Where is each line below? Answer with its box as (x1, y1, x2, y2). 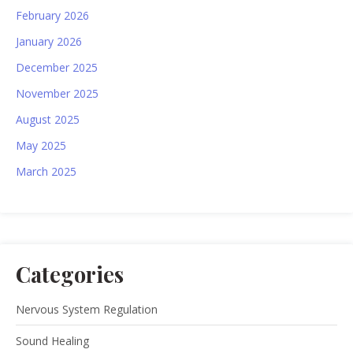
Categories (16, 259, 124, 289)
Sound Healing (16, 333, 89, 349)
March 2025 (16, 164, 76, 180)
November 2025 (16, 86, 98, 102)
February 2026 (16, 8, 89, 24)
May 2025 (16, 138, 66, 154)
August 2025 (16, 112, 80, 128)
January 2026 (16, 34, 82, 50)
